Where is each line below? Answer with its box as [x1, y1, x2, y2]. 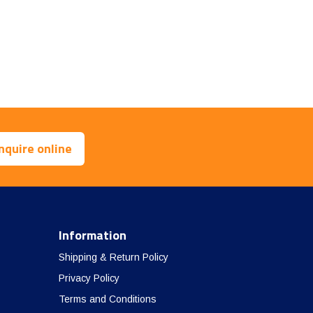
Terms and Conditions [58, 293, 156, 305]
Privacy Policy [58, 272, 119, 284]
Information [58, 226, 126, 245]
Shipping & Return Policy [58, 252, 168, 263]
